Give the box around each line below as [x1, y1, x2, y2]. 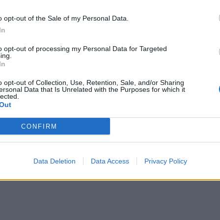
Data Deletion [33, 157, 76, 165]
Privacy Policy [144, 157, 187, 165]
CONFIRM [21, 122, 57, 130]
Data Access [90, 157, 129, 165]
